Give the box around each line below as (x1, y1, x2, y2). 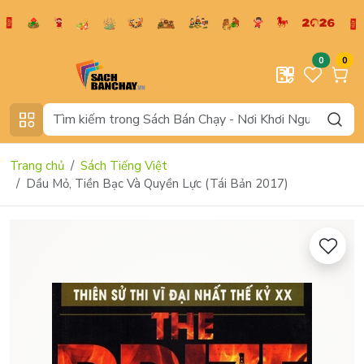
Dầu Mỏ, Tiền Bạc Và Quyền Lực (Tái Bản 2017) (26, 175, 288, 192)
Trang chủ (10, 157, 64, 174)
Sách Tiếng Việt (80, 157, 167, 174)
